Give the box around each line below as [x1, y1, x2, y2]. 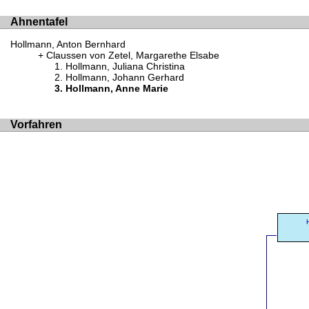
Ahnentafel [10, 15, 68, 28]
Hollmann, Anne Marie [66, 83, 168, 94]
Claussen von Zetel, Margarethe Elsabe [46, 50, 219, 61]
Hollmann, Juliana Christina [66, 61, 185, 72]
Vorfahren [10, 119, 62, 130]
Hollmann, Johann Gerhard [66, 72, 184, 83]
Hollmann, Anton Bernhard [10, 39, 126, 50]
